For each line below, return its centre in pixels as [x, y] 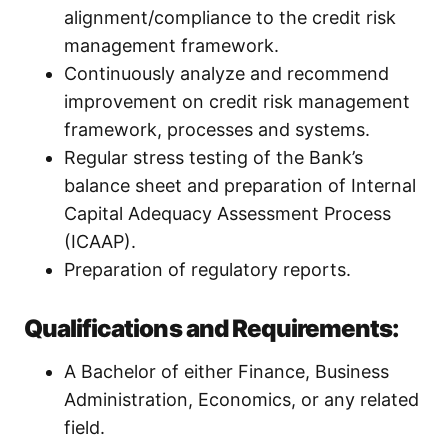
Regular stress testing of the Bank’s [213, 158]
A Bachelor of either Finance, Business [226, 372]
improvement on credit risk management [237, 102]
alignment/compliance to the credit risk [230, 18]
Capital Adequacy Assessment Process [227, 214]
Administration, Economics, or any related [241, 400]
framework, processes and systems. [217, 130]
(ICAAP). [100, 242]
